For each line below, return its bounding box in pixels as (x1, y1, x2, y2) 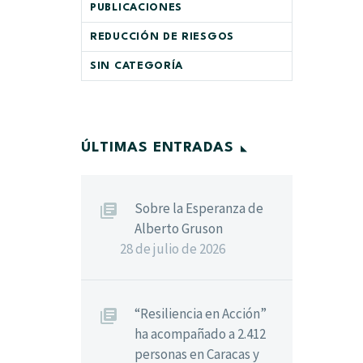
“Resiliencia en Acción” (135, 305, 267, 322)
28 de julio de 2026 (120, 240, 225, 258)
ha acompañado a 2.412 (135, 325, 266, 343)
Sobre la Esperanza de (135, 199, 263, 217)
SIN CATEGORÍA (90, 61, 184, 71)
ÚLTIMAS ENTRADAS (81, 141, 235, 155)
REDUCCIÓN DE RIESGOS (90, 32, 234, 42)
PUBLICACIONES (90, 2, 183, 13)
